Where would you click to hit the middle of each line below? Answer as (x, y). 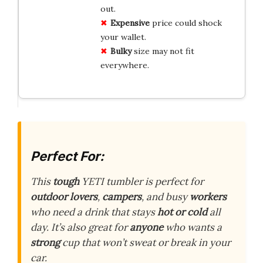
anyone (146, 227)
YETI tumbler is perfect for (141, 182)
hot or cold (182, 212)
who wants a (193, 227)
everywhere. (124, 65)
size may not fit (163, 51)
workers (208, 197)
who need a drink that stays (94, 212)
